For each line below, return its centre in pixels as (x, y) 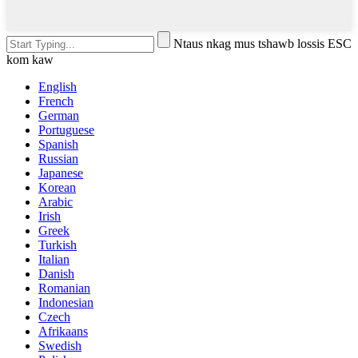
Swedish (60, 346)
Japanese (61, 173)
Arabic (56, 202)
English (58, 87)
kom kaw (30, 60)
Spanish (58, 145)
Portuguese (66, 130)
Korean (57, 188)
